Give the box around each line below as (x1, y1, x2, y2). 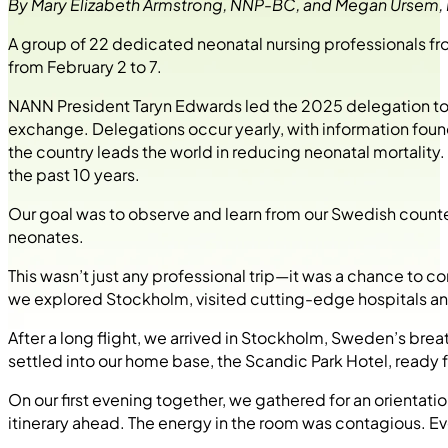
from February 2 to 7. (8, 56, 162, 78)
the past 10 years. (8, 164, 140, 186)
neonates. (8, 226, 84, 248)
